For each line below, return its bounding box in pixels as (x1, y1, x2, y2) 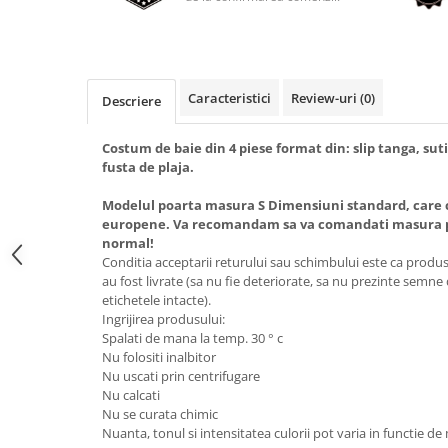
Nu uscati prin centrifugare (102, 367, 260, 385)
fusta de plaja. (102, 158, 194, 176)
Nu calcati (102, 386, 160, 404)
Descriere (102, 92, 161, 110)
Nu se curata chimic (102, 405, 218, 423)
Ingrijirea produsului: (102, 310, 225, 328)
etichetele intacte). (102, 291, 211, 309)
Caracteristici (188, 89, 271, 107)
